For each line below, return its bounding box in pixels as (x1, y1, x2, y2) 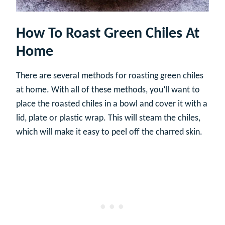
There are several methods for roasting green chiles (16, 71, 203, 81)
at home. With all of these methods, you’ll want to (16, 85, 200, 95)
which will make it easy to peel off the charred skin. (16, 127, 202, 137)
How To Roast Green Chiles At (16, 26, 199, 42)
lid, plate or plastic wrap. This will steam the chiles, (16, 113, 200, 123)
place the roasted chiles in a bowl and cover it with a (16, 99, 207, 109)
